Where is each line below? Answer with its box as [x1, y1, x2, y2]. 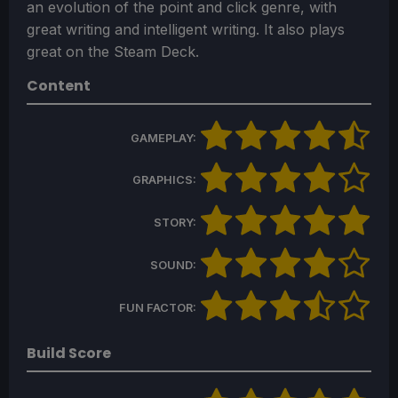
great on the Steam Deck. [27, 42, 199, 60]
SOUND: [150, 258, 199, 272]
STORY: [154, 216, 199, 230]
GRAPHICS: [132, 173, 199, 187]
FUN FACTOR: [119, 300, 199, 314]
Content [27, 75, 91, 96]
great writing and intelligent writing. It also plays [27, 20, 345, 38]
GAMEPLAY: [131, 131, 199, 145]
